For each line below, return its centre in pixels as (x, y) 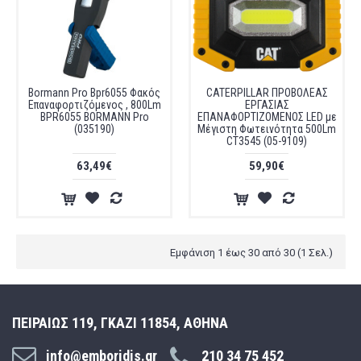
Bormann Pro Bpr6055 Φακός (94, 93)
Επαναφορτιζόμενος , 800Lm (94, 105)
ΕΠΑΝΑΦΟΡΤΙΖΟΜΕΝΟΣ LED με (267, 117)
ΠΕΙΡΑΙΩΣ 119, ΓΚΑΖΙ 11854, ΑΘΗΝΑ (120, 323)
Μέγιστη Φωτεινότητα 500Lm (267, 129)
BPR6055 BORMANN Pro (94, 117)
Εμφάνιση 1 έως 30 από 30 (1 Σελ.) (251, 253)
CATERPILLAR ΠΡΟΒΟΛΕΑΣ (267, 93)
